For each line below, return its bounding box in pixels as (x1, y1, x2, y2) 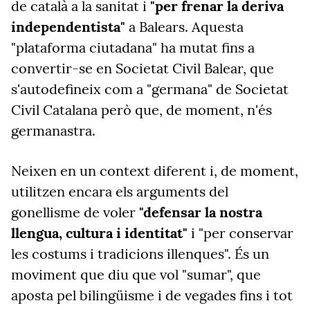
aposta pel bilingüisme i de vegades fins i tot (11, 286, 293, 304)
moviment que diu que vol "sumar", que (11, 266, 261, 283)
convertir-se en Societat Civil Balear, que (11, 60, 274, 77)
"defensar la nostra (139, 203, 262, 221)
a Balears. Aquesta (129, 18, 244, 35)
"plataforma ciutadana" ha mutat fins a (11, 39, 255, 56)
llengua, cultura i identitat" (11, 224, 188, 241)
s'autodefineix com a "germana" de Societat (11, 80, 289, 98)
